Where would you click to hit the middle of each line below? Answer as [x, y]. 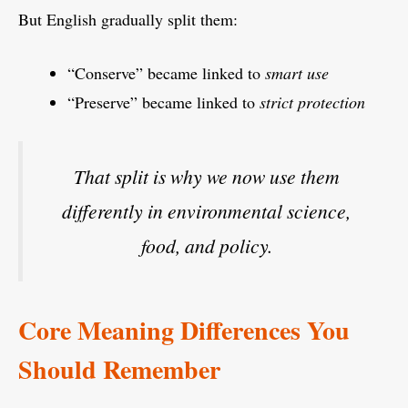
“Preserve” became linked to [163, 102]
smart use [297, 73]
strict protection [312, 102]
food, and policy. [206, 246]
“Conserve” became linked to [166, 73]
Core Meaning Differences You [184, 331]
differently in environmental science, [206, 211]
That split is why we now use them [206, 177]
